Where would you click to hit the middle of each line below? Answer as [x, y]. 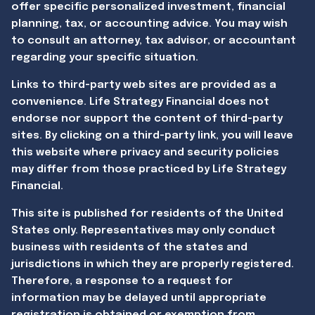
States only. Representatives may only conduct [144, 230]
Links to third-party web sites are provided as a [144, 85]
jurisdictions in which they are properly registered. [153, 264]
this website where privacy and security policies [146, 152]
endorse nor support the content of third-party [147, 118]
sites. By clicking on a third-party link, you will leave [153, 135]
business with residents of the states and [130, 247]
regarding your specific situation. [105, 57]
